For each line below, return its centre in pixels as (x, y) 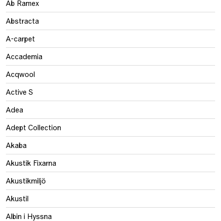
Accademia (24, 56)
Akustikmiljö (26, 181)
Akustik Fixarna (31, 163)
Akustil (17, 198)
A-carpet (20, 38)
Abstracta (22, 21)
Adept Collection (34, 127)
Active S (19, 92)
